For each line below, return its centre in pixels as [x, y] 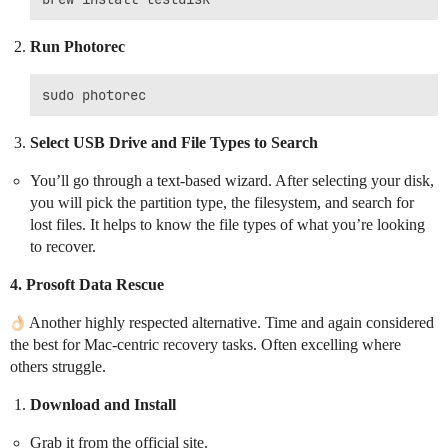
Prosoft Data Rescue [95, 284]
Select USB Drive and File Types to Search [174, 142]
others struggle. [58, 366]
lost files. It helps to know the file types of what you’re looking [227, 224]
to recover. [63, 246]
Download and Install [103, 404]
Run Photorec [77, 46]
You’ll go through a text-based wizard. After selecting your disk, [232, 180]
